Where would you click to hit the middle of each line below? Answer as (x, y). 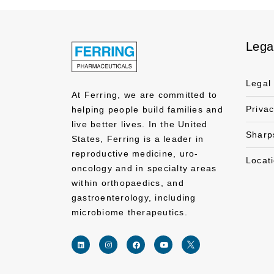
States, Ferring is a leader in (138, 139)
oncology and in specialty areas (144, 168)
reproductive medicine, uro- (135, 154)
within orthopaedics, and (128, 183)
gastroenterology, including (134, 198)
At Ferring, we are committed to (145, 95)
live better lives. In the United (140, 124)
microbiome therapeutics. (130, 212)
